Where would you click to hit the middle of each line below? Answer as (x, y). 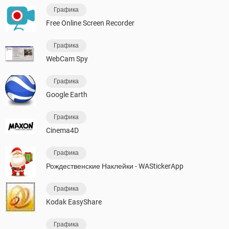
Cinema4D (62, 130)
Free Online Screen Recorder (90, 23)
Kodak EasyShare (74, 202)
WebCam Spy (67, 59)
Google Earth (67, 94)
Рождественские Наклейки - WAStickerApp (115, 166)
